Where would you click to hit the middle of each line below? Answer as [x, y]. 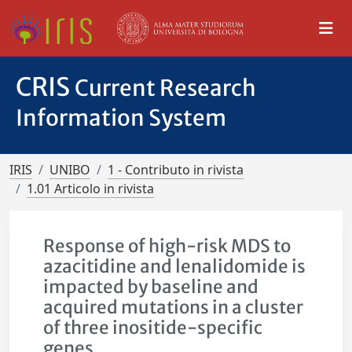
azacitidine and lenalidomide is [175, 266]
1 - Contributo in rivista [176, 170]
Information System [121, 118]
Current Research [165, 88]
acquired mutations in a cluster [174, 307]
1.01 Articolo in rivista [90, 189]
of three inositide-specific [153, 328]
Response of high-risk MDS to [167, 246]
